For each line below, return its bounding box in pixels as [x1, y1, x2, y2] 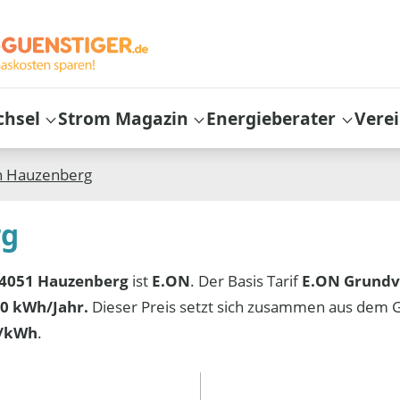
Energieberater [206, 105, 337, 130]
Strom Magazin [58, 105, 189, 130]
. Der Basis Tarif [190, 270, 303, 291]
